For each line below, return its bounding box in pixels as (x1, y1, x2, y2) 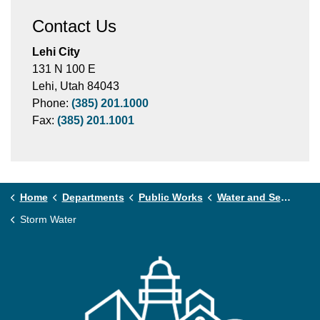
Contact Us (32, 16, 116, 36)
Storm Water (19, 214, 76, 225)
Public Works (138, 191, 203, 203)
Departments (61, 191, 124, 203)
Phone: (32, 97, 71, 109)
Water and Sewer (216, 191, 281, 203)
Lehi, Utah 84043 (32, 80, 119, 92)
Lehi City (32, 46, 80, 58)
